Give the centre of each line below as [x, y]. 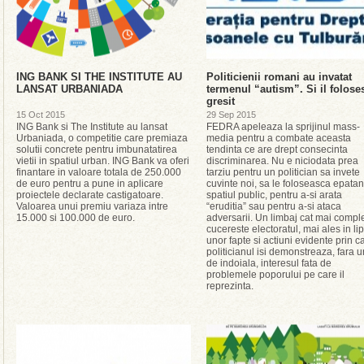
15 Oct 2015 [41, 115]
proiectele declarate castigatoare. [90, 195]
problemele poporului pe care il [275, 275]
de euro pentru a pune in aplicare [90, 184]
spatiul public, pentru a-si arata [274, 195]
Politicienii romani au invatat [279, 77]
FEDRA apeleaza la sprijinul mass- [283, 127]
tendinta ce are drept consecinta [277, 149]
